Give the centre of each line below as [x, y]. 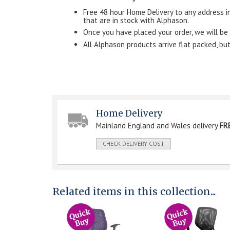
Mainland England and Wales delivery [158, 125]
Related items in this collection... [134, 191]
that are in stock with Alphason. [136, 20]
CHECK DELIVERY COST [133, 143]
